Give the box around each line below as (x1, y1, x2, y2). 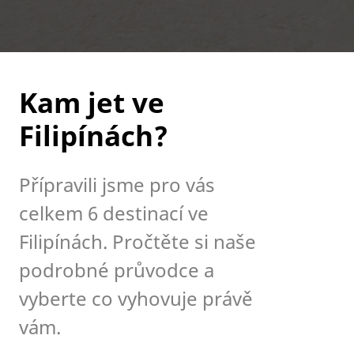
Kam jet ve (19, 83, 164, 122)
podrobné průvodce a (19, 257, 214, 284)
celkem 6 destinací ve (19, 200, 209, 227)
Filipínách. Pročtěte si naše (19, 228, 256, 255)
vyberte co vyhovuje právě (19, 285, 253, 312)
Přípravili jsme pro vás (19, 171, 215, 198)
